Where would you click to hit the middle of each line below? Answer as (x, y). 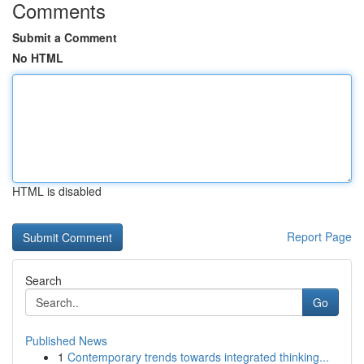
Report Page (319, 236)
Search (43, 280)
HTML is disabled (57, 191)
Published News (66, 340)
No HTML (38, 58)
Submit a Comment (65, 37)
